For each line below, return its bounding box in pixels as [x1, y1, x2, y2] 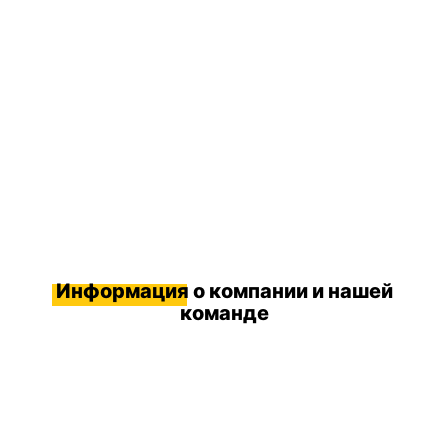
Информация [55, 278, 189, 303]
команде [179, 300, 269, 325]
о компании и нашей [188, 278, 393, 303]
